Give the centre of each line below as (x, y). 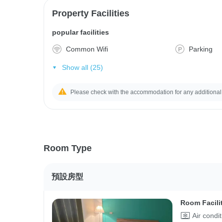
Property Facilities (91, 13)
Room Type (68, 148)
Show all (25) (82, 67)
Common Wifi (87, 49)
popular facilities (81, 32)
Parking (201, 49)
